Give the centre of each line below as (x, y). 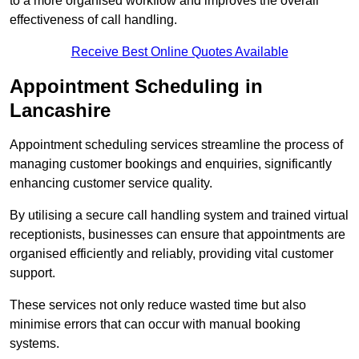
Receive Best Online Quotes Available (179, 52)
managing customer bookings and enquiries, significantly (171, 164)
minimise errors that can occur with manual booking (155, 325)
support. (32, 273)
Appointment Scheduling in (136, 87)
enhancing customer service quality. (111, 184)
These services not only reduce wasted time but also (158, 305)
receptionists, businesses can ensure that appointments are (177, 235)
